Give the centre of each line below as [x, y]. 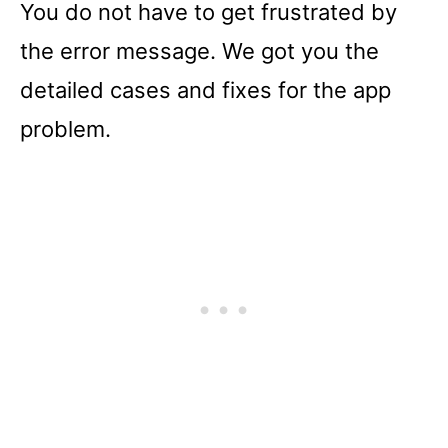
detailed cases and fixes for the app [205, 89]
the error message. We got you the [199, 50]
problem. [65, 128]
